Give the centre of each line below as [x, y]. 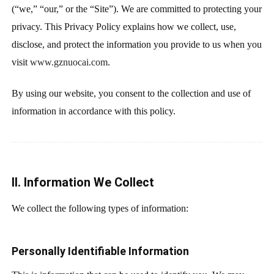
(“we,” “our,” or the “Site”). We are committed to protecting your [136, 9]
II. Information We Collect [83, 183]
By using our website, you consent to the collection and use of [131, 93]
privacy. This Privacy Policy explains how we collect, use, [124, 27]
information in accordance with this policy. [93, 111]
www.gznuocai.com [68, 62]
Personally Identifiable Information [100, 251]
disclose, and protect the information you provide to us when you [136, 44]
